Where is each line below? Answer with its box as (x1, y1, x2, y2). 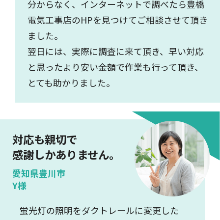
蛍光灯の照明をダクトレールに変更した (19, 203, 179, 217)
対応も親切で (12, 131, 77, 147)
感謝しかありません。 (12, 146, 120, 162)
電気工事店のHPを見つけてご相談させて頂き (27, 13, 208, 27)
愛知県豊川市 (12, 166, 65, 179)
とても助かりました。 (27, 76, 115, 89)
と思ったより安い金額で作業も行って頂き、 (27, 60, 203, 74)
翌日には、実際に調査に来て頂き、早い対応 (27, 45, 204, 58)
